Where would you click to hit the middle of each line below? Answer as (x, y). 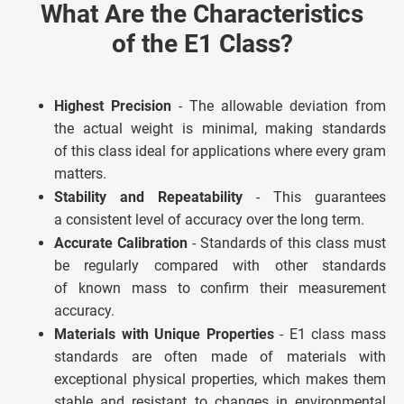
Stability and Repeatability (155, 197)
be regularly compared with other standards (220, 265)
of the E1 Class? (202, 43)
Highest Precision (113, 106)
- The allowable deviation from (279, 106)
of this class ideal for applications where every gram (220, 151)
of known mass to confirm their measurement (220, 288)
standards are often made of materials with (220, 356)
